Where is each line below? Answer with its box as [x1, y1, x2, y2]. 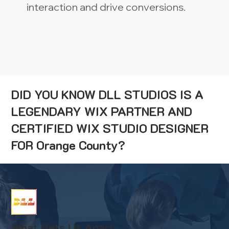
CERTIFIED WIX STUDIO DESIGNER [11, 120, 209, 136]
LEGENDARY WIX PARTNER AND [11, 103, 193, 120]
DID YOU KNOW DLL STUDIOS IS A [11, 86, 204, 103]
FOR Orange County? [11, 137, 126, 153]
